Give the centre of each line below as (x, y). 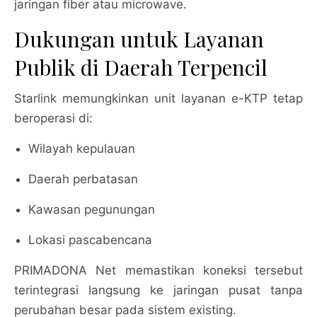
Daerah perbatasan (83, 179)
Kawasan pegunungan (92, 209)
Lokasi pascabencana (90, 240)
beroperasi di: (53, 118)
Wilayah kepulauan (82, 149)
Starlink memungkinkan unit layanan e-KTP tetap (158, 98)
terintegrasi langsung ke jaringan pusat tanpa (158, 290)
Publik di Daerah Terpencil (141, 67)
